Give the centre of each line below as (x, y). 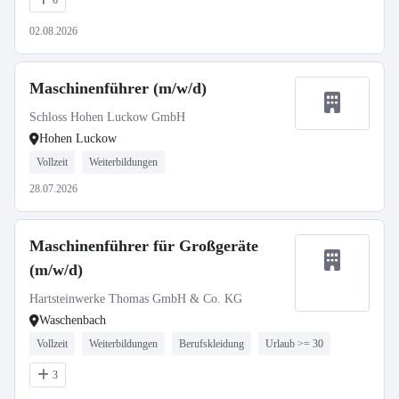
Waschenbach (73, 320)
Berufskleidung (212, 344)
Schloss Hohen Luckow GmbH (107, 117)
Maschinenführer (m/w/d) (118, 88)
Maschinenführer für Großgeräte (144, 246)
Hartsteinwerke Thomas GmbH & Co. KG (136, 299)
